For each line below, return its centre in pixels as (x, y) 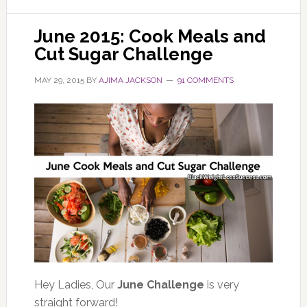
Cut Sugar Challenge (123, 54)
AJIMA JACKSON (130, 80)
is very (221, 284)
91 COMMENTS (205, 80)
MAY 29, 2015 (59, 80)
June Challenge (160, 284)
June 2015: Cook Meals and (150, 36)
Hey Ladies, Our (75, 284)
